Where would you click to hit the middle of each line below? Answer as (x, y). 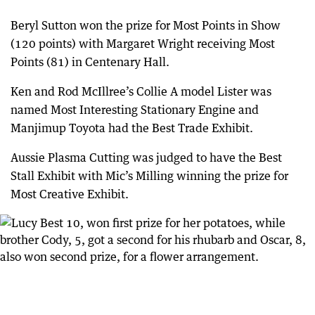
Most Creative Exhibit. (70, 194)
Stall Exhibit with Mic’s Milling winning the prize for (149, 176)
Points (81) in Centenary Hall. (90, 62)
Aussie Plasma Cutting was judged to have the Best (146, 158)
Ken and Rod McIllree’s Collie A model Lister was (141, 92)
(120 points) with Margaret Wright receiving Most (143, 44)
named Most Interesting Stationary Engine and (135, 110)
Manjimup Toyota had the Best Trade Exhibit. (132, 128)
